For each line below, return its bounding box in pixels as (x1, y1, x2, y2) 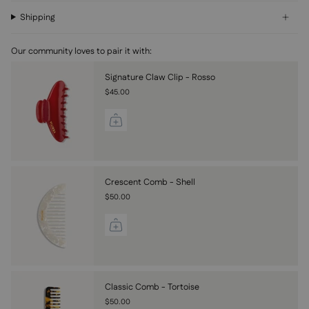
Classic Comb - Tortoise (105, 280, 199, 293)
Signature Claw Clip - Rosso (105, 70, 215, 83)
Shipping (20, 10, 56, 23)
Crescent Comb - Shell (105, 175, 195, 188)
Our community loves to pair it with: (11, 44, 152, 57)
